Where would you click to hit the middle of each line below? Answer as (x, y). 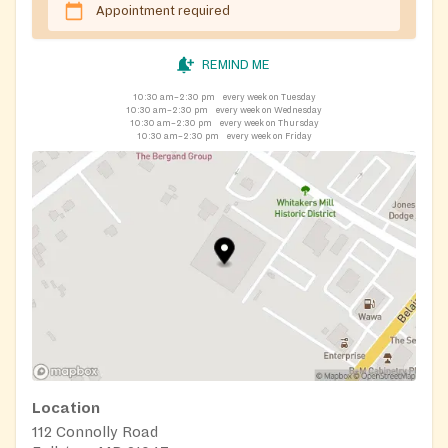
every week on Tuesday (269, 96)
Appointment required (163, 10)
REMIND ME (236, 64)
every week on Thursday (269, 122)
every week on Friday (269, 135)
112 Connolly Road (95, 432)
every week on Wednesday (269, 109)
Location (66, 408)
